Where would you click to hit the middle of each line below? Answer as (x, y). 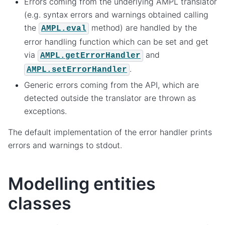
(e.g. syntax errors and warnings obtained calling (116, 14)
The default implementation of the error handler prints (110, 132)
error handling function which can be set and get (116, 41)
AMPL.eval (64, 28)
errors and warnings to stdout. (65, 145)
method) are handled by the (143, 27)
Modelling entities (82, 183)
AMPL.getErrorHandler (90, 55)
